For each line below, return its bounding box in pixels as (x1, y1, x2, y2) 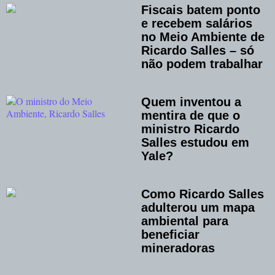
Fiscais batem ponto (141, 3, 260, 17)
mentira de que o (141, 109, 240, 123)
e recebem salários (141, 17, 252, 31)
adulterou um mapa (141, 201, 255, 215)
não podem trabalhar (141, 57, 263, 71)
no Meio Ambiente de (141, 30, 265, 44)
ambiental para (141, 214, 228, 228)
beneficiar (141, 228, 199, 242)
